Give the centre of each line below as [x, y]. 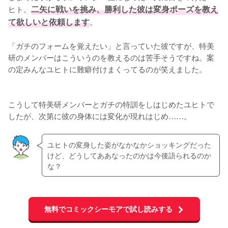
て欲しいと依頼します [49, 22]
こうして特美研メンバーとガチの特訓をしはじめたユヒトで [111, 104]
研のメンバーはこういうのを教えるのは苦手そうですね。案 [111, 57]
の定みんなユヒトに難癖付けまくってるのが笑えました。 [107, 69]
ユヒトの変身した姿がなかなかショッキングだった [129, 144]
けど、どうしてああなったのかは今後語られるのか [129, 155]
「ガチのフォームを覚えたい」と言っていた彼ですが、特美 [111, 46]
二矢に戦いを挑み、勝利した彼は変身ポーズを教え [125, 9]
